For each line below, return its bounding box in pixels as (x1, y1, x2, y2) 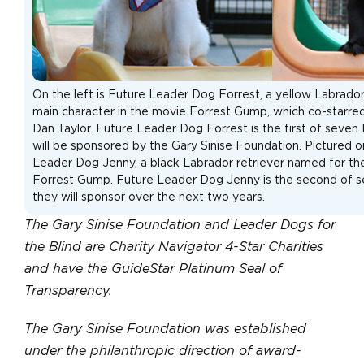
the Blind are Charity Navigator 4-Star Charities (24, 240, 323, 253)
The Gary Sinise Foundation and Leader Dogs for (24, 218, 336, 232)
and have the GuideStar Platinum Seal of (24, 262, 282, 275)
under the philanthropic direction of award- (24, 344, 301, 357)
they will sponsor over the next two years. (32, 191, 265, 203)
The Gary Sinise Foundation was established (24, 322, 306, 336)
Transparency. (24, 284, 112, 297)
